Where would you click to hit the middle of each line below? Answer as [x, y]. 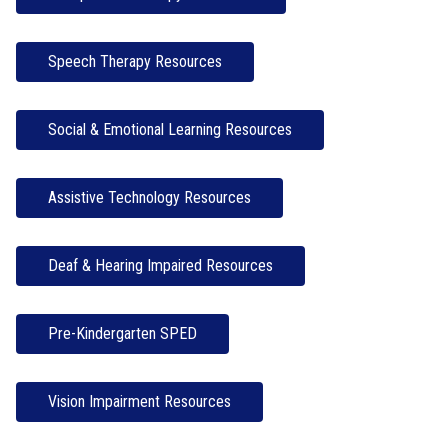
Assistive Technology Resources [149, 197]
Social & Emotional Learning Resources [169, 129]
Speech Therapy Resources [134, 61]
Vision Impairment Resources [139, 401]
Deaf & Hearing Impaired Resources [160, 265]
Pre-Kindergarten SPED [122, 333]
